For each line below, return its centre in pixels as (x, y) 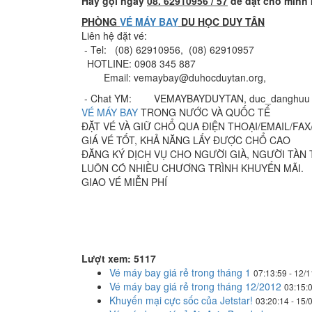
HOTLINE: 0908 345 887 (139, 63)
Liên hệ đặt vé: (114, 36)
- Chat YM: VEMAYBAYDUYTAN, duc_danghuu (196, 98)
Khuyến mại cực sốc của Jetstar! (181, 300)
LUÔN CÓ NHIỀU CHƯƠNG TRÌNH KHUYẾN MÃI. (193, 168)
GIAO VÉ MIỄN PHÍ (124, 182)
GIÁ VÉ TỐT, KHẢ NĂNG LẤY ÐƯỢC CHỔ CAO (186, 140)
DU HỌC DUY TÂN (221, 22)
